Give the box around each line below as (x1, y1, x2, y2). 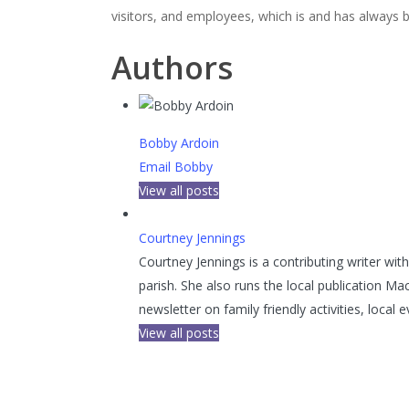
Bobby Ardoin (139, 133, 219, 152)
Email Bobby (139, 157, 213, 175)
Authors (111, 46, 233, 89)
